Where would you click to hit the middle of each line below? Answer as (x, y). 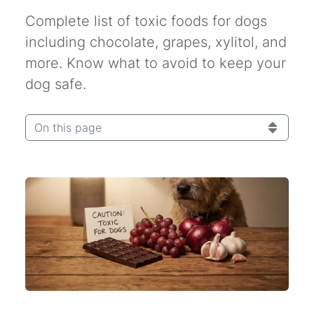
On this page (68, 128)
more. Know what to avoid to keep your (156, 63)
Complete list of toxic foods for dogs (146, 21)
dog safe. (56, 84)
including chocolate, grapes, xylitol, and (156, 42)
